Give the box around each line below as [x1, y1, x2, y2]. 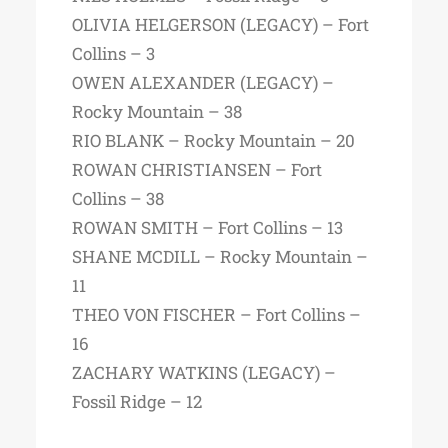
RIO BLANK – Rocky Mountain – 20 [72, 129, 355, 152]
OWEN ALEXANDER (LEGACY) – [72, 71, 334, 94]
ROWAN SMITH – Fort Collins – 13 [72, 216, 343, 239]
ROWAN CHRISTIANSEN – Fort [72, 158, 322, 181]
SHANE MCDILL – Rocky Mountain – [72, 245, 368, 268]
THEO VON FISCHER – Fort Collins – [72, 303, 361, 326]
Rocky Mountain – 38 [72, 100, 242, 123]
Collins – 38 [72, 187, 164, 210]
